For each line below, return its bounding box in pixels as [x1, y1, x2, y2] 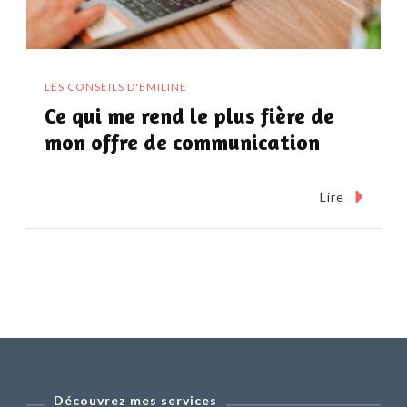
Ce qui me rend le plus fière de [45, 103, 334, 130]
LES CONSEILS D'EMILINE [45, 79, 187, 94]
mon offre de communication [45, 129, 320, 156]
